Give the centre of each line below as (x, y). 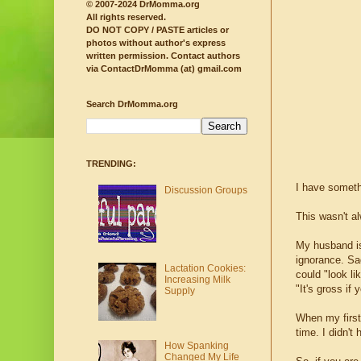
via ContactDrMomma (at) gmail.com (164, 69)
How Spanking (196, 346)
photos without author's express (156, 43)
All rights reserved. (126, 17)
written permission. (127, 56)
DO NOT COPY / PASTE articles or (158, 30)
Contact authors (204, 56)
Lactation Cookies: (205, 268)
